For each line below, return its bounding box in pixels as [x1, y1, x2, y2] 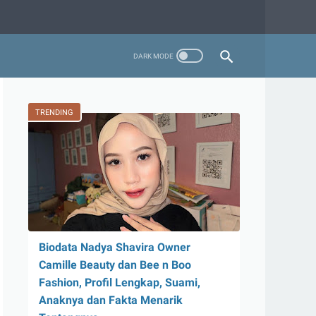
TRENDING [35, 108, 73, 117]
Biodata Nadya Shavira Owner [39, 241, 190, 254]
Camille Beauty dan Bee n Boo [39, 258, 191, 272]
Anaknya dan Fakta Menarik [39, 293, 183, 307]
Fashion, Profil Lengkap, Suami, [39, 276, 200, 289]
